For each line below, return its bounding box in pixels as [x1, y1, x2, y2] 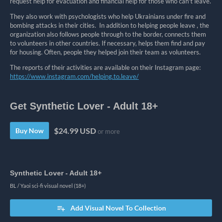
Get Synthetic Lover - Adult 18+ [10, 101, 158, 112]
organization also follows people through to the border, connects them [10, 30, 206, 39]
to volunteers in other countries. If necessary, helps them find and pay [10, 39, 205, 48]
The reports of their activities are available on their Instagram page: [10, 63, 201, 72]
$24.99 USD [54, 126, 96, 135]
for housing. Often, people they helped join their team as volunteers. [10, 48, 201, 56]
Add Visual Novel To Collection [70, 204, 166, 213]
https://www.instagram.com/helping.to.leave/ [10, 72, 139, 81]
